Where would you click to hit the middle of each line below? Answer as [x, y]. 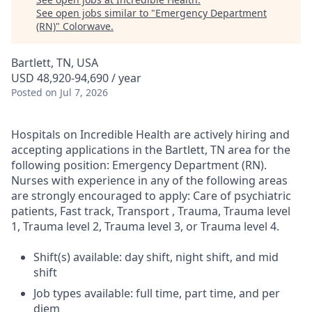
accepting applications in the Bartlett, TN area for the [151, 150]
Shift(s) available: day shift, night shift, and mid [156, 257]
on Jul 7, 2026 [77, 92]
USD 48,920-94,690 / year [76, 78]
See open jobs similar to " [96, 13]
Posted [27, 92]
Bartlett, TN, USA [55, 63]
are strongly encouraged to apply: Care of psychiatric [151, 196]
